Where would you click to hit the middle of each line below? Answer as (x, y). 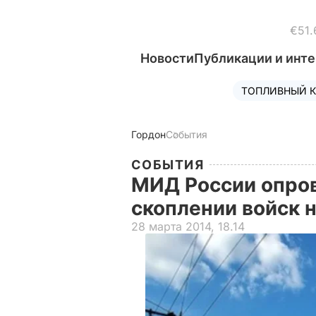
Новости (167, 58)
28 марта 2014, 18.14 (188, 226)
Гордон (148, 134)
